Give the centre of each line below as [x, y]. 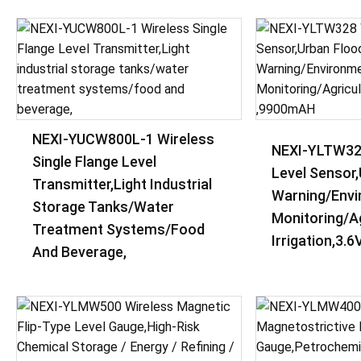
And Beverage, [79, 252]
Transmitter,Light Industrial [122, 184]
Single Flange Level [94, 162]
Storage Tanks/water [103, 207]
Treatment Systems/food [118, 229]
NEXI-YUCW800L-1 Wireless [123, 139]
